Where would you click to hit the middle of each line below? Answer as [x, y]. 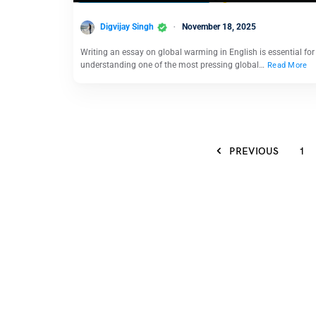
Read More [287, 66]
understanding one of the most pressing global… [174, 65]
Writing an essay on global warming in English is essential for [197, 53]
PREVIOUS [254, 151]
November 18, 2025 [219, 27]
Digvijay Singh [127, 27]
